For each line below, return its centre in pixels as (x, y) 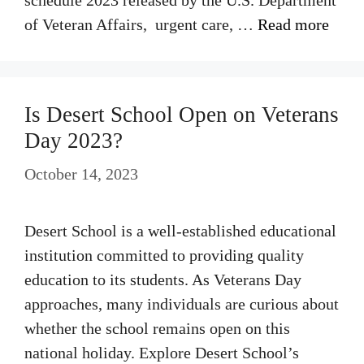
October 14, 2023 (81, 174)
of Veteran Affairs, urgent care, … (141, 24)
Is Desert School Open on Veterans (182, 115)
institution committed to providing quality (164, 255)
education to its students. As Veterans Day (163, 279)
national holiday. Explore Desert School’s (162, 353)
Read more (293, 24)
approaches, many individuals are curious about (182, 304)
